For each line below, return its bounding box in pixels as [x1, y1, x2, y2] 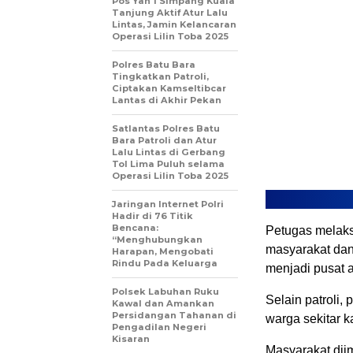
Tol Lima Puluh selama [112, 158, 225, 169]
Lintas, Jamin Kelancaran [112, 18, 236, 30]
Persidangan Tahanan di [112, 309, 236, 321]
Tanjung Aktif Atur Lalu [112, 6, 228, 18]
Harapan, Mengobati [112, 245, 214, 257]
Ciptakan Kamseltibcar [112, 82, 226, 94]
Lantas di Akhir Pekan [112, 94, 221, 106]
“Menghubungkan [112, 233, 203, 245]
